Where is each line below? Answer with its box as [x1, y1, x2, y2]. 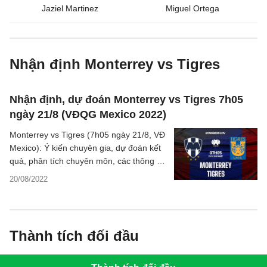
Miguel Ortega [166, 4, 219, 13]
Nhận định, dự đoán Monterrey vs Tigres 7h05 [10, 94, 243, 105]
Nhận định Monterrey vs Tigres [10, 56, 220, 72]
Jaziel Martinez [42, 4, 98, 13]
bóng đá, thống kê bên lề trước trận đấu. [10, 169, 163, 179]
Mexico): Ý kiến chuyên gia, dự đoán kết [10, 143, 161, 153]
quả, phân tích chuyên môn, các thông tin [10, 156, 166, 166]
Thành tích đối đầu [10, 228, 139, 244]
